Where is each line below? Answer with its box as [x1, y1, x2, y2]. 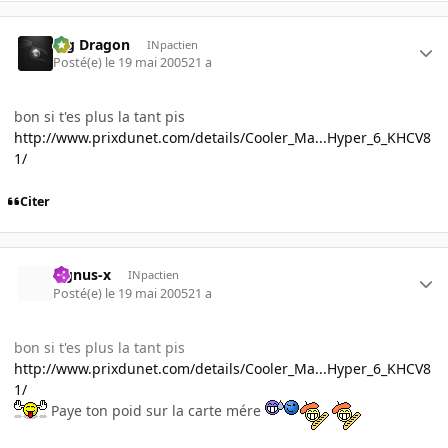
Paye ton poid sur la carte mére [47, 400, 265, 420]
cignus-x [53, 265, 112, 285]
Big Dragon [53, 34, 131, 54]
